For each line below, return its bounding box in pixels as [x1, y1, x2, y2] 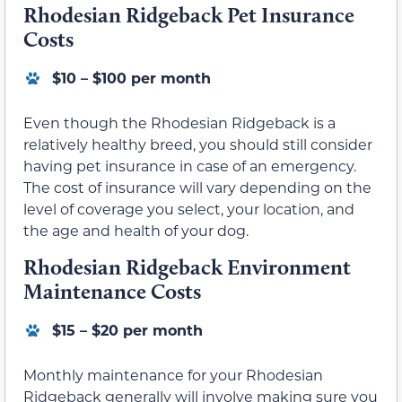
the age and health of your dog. [23, 221, 249, 240]
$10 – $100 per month [52, 68, 211, 88]
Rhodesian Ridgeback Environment [23, 253, 351, 280]
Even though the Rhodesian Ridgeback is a [23, 113, 336, 133]
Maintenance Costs [23, 277, 201, 304]
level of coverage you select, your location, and [23, 199, 354, 219]
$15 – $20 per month [52, 319, 203, 339]
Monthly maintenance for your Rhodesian [23, 364, 323, 384]
